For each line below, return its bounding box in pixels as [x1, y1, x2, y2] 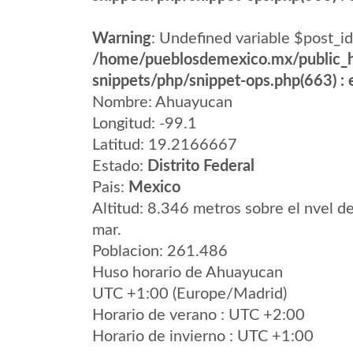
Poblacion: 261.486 [92, 243, 228, 259]
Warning [92, 31, 151, 46]
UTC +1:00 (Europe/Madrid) [92, 286, 287, 302]
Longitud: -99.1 [92, 116, 197, 132]
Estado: [92, 158, 147, 174]
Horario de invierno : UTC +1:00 [92, 329, 314, 344]
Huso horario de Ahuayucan [92, 265, 283, 281]
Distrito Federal [147, 158, 255, 174]
